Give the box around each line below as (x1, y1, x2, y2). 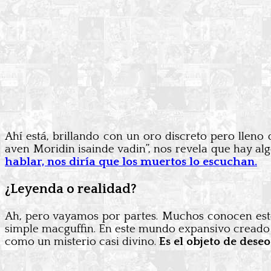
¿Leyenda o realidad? (5, 181, 137, 197)
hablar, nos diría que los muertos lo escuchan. (5, 155, 257, 168)
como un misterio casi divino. (5, 235, 159, 248)
